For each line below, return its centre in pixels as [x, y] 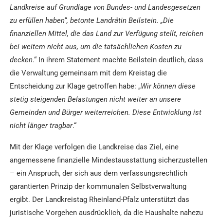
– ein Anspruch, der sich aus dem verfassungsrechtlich [99, 173]
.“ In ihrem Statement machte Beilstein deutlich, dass [118, 60]
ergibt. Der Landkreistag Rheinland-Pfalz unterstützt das [100, 199]
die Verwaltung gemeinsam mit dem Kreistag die [88, 73]
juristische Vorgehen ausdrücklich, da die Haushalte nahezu [106, 212]
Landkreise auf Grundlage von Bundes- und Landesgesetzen [105, 7]
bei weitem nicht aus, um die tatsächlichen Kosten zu [96, 46]
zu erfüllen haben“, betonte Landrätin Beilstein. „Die [92, 20]
